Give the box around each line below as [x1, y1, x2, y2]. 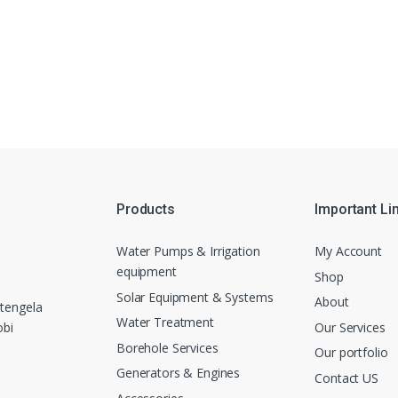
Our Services [314, 318, 386, 336]
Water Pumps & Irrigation [116, 242, 260, 259]
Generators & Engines [116, 364, 241, 382]
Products [116, 201, 175, 219]
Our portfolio [314, 344, 388, 362]
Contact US [314, 369, 378, 386]
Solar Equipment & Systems [116, 288, 274, 306]
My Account [314, 242, 382, 259]
